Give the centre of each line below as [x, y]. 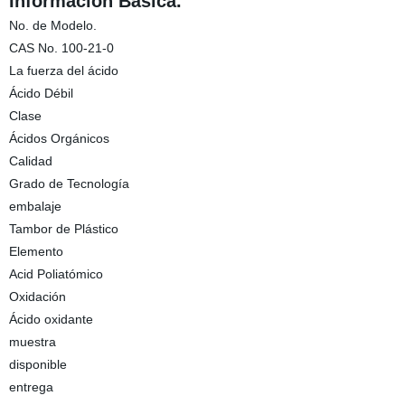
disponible [38, 364]
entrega [31, 387]
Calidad [30, 161]
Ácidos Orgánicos [59, 138]
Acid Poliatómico [56, 274]
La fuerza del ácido [63, 71]
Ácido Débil [41, 93]
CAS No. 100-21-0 [61, 48]
